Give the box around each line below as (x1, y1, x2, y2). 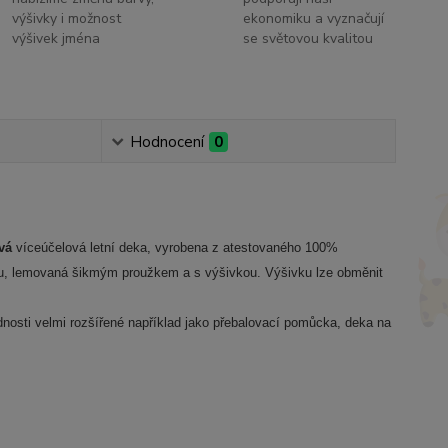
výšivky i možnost (12, 9, 122, 28)
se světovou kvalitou (242, 29, 373, 48)
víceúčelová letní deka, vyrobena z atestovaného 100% (15, 240, 338, 255)
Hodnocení (129, 132, 204, 152)
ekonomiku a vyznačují (242, 9, 384, 28)
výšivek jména (12, 29, 101, 48)
